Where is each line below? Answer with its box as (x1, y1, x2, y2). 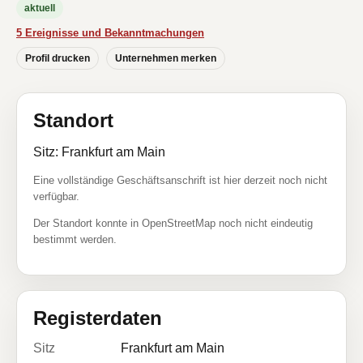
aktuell (24, 2, 55, 14)
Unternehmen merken (115, 53, 216, 64)
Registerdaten (33, 307, 162, 329)
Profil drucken (25, 53, 90, 64)
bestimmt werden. (33, 233, 117, 246)
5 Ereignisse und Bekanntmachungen (16, 27, 204, 39)
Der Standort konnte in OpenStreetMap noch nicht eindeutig (33, 217, 313, 229)
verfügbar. (33, 190, 79, 203)
